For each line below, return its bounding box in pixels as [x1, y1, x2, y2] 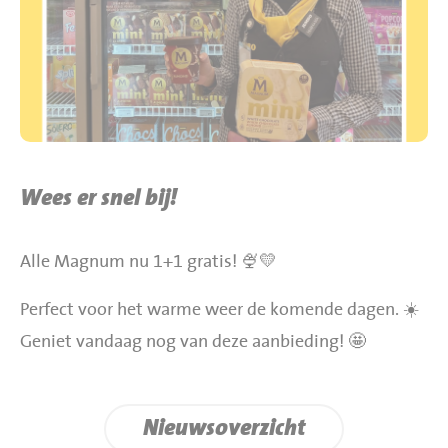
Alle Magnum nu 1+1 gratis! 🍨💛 [20, 252, 277, 271]
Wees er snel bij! [20, 186, 177, 210]
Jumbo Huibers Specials [40, 67, 235, 87]
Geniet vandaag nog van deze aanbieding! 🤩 [20, 332, 366, 351]
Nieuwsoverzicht [142, 416, 306, 440]
